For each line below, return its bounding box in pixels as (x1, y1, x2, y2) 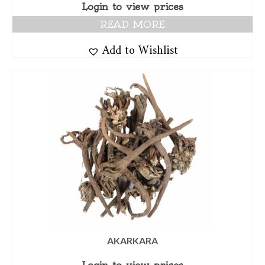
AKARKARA (107, 235, 158, 247)
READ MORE (100, 18, 165, 31)
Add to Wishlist (102, 33, 178, 62)
